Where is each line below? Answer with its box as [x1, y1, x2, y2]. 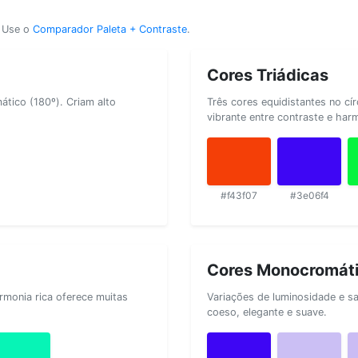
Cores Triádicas [207, 65, 328, 85]
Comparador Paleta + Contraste [33, 22, 187, 35]
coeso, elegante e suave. [207, 305, 327, 318]
